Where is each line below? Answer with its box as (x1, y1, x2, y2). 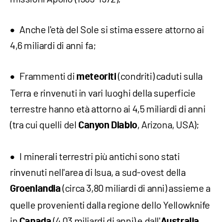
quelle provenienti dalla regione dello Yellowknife (10, 198, 211, 211)
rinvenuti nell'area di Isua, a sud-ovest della (10, 166, 186, 178)
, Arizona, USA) (137, 118, 196, 130)
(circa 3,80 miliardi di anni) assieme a (60, 181, 211, 194)
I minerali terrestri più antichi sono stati (19, 150, 180, 162)
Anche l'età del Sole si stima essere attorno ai (19, 23, 204, 35)
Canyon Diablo (78, 120, 137, 130)
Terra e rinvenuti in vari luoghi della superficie (10, 86, 196, 99)
